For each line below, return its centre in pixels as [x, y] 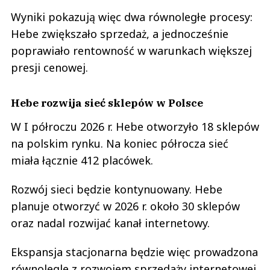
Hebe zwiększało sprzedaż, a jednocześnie [120, 34]
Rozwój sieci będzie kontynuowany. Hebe [117, 190]
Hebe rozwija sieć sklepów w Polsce [107, 103]
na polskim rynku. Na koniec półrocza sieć [120, 144]
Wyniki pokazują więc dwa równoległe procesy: [132, 17]
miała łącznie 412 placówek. [82, 161]
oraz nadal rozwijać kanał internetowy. [110, 223]
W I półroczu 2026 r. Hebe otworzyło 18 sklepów [135, 127]
